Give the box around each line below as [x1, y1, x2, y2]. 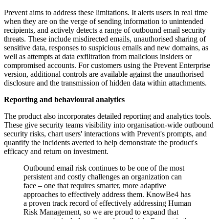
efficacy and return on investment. [4, 147, 109, 156]
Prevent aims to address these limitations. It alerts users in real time [4, 8, 208, 17]
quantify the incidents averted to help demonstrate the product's [4, 138, 197, 147]
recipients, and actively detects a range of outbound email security [4, 26, 206, 35]
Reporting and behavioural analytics [4, 95, 125, 104]
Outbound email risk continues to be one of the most [23, 164, 184, 173]
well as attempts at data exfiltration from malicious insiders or [4, 52, 192, 61]
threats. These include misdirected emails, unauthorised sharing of [4, 35, 206, 44]
